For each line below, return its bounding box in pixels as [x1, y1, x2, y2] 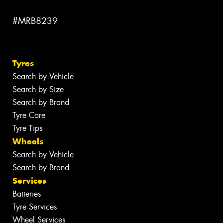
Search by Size [12, 84, 64, 95]
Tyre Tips [12, 122, 42, 133]
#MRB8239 [12, 15, 58, 27]
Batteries [12, 188, 41, 199]
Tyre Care [12, 110, 45, 120]
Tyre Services [12, 201, 57, 212]
